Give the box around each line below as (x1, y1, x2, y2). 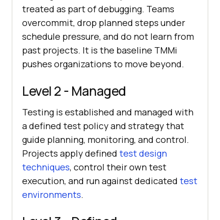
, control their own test (70, 161, 166, 173)
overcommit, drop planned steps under (22, 17, 185, 29)
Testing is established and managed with (22, 106, 193, 118)
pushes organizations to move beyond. (22, 58, 184, 70)
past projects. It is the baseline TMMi (22, 44, 177, 56)
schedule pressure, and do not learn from (22, 30, 194, 43)
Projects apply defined (22, 147, 119, 160)
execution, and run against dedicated (22, 175, 180, 187)
